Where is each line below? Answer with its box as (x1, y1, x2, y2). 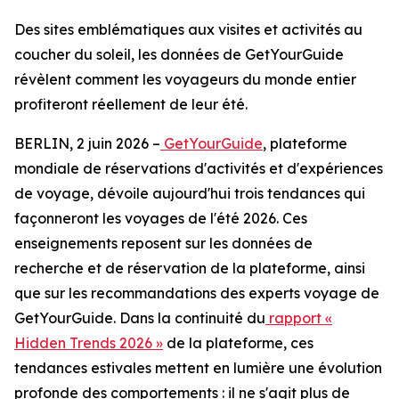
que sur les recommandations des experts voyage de (14, 284, 379, 302)
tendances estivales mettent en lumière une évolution (14, 359, 382, 377)
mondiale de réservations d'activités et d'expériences (14, 159, 383, 177)
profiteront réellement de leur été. (14, 95, 248, 113)
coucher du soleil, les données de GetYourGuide (14, 45, 344, 63)
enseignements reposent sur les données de (14, 234, 313, 252)
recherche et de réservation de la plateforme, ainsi (14, 259, 365, 277)
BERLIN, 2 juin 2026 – (14, 134, 160, 152)
